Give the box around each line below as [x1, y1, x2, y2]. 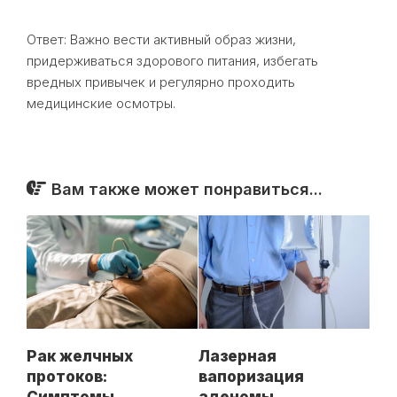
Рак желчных [27, 347, 133, 366]
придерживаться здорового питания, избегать [27, 51, 318, 69]
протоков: [27, 368, 107, 386]
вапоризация [198, 368, 304, 385]
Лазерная [198, 347, 276, 365]
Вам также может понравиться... [51, 179, 323, 198]
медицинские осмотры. [27, 94, 175, 112]
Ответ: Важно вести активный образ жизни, [27, 30, 296, 48]
